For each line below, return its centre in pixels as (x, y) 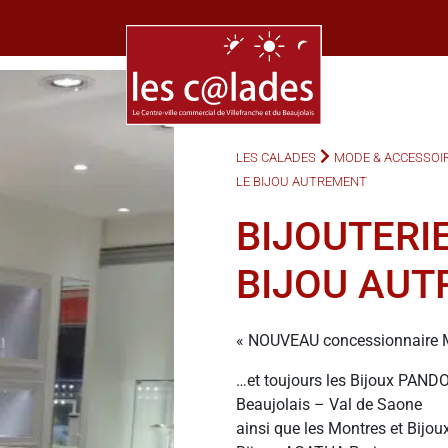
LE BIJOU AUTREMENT (301, 182)
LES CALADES (276, 158)
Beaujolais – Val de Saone (329, 405)
